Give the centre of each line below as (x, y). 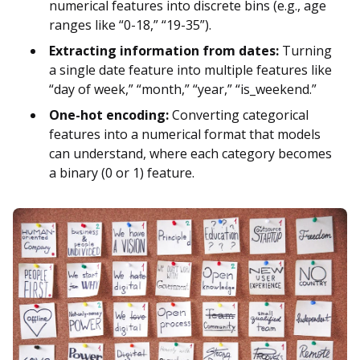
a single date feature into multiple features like (190, 70)
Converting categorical (239, 115)
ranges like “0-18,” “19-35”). (130, 25)
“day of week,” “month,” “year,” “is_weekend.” (183, 89)
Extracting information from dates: (164, 50)
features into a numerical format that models (185, 134)
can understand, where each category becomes (190, 153)
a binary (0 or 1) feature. (122, 172)
